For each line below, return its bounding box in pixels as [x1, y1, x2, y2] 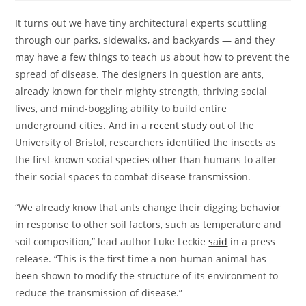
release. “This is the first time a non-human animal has [15, 252, 267, 265]
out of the [207, 119, 255, 132]
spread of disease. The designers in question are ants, [15, 68, 264, 81]
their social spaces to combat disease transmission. [15, 170, 251, 183]
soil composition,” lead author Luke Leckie [15, 235, 209, 248]
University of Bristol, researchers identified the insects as [15, 136, 277, 149]
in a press [227, 235, 276, 248]
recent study [150, 119, 208, 132]
